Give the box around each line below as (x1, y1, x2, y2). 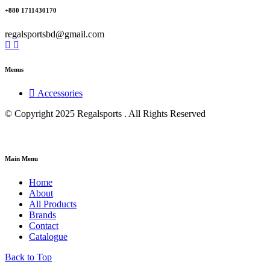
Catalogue (29, 231, 67, 242)
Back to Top (5, 251, 52, 262)
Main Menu (5, 154, 38, 162)
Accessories (37, 88, 83, 98)
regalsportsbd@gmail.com (5, 29, 104, 40)
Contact (29, 220, 58, 231)
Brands (29, 209, 56, 220)
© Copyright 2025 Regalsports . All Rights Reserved (5, 108, 206, 119)
